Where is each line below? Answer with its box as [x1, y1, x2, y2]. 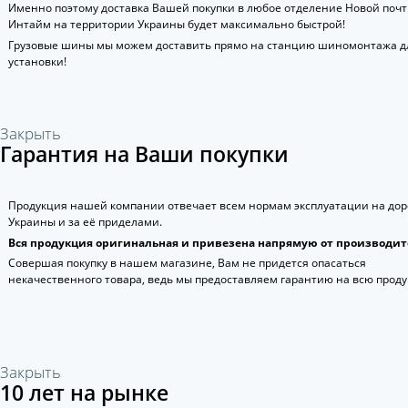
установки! [8, 54, 66, 70]
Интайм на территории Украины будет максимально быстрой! [8, 16, 345, 33]
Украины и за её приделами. [8, 213, 162, 229]
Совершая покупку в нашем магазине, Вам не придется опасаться [8, 255, 366, 271]
